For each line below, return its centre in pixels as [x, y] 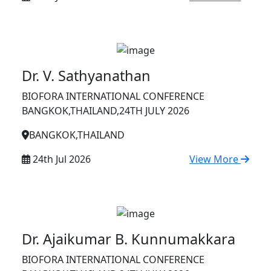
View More [215, 159]
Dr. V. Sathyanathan [86, 76]
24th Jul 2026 [62, 159]
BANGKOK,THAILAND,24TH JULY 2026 [106, 111]
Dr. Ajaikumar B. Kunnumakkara [129, 239]
